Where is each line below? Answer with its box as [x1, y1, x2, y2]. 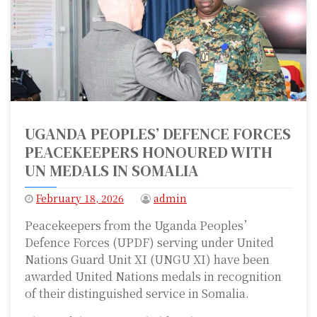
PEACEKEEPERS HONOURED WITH [25, 142, 272, 163]
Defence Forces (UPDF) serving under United [25, 234, 274, 251]
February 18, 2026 [36, 191, 124, 206]
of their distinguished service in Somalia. [25, 285, 249, 302]
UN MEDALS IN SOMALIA [25, 160, 199, 182]
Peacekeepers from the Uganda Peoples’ [25, 217, 255, 234]
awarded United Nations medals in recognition [25, 268, 282, 285]
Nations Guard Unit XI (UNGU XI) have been [25, 251, 270, 268]
